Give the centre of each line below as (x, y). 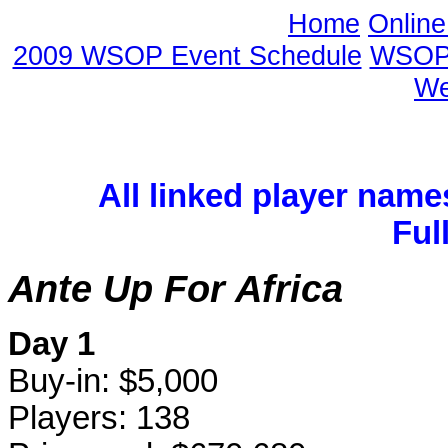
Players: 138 (99, 418)
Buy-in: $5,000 (113, 381)
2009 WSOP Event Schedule (187, 55)
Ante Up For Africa (175, 288)
